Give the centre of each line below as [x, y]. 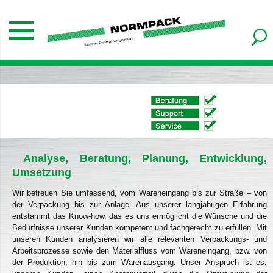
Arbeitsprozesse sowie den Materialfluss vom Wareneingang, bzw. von [140, 250]
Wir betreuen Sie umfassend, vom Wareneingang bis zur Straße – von [140, 193]
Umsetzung [42, 172]
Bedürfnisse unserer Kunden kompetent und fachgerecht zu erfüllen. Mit [140, 227]
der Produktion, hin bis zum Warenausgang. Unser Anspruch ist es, [140, 262]
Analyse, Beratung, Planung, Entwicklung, [145, 158]
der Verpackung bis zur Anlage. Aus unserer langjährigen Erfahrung [140, 204]
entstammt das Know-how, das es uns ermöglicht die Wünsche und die [140, 216]
